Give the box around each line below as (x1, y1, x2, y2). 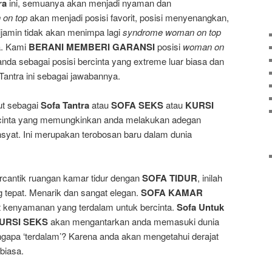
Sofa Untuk (177, 200, 224, 214)
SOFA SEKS (111, 98, 163, 112)
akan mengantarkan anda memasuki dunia (48, 215, 219, 228)
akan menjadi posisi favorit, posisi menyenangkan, (27, 10, 229, 24)
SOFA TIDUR (142, 171, 197, 185)
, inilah (197, 171, 222, 185)
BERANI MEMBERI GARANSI (29, 39, 155, 53)
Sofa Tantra (41, 98, 89, 112)
